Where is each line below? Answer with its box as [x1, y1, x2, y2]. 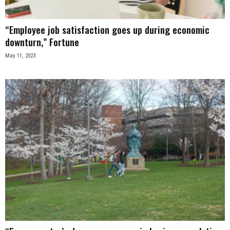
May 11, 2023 [5, 52, 35, 59]
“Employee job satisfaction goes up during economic [5, 22, 209, 36]
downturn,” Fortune [5, 34, 79, 49]
